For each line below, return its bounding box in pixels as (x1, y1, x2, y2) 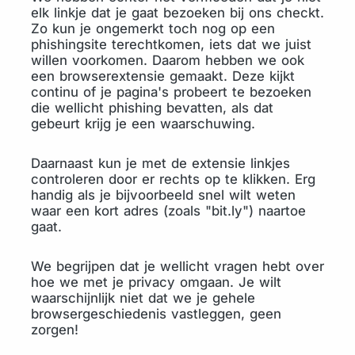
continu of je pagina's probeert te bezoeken (31, 84, 311, 100)
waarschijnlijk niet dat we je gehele (31, 290, 255, 306)
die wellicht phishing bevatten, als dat (31, 100, 273, 116)
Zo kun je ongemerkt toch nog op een (31, 21, 275, 36)
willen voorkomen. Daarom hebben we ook (31, 52, 304, 68)
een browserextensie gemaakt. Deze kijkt (31, 68, 295, 84)
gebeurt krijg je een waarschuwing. (31, 116, 255, 132)
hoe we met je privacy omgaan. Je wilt (31, 274, 281, 290)
